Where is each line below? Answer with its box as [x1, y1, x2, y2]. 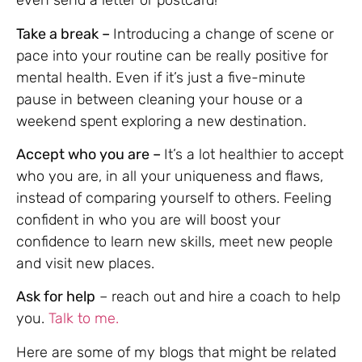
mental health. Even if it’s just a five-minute [16, 68, 305, 86]
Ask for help [16, 288, 95, 306]
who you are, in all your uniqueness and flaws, [16, 167, 323, 186]
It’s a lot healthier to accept [164, 145, 343, 164]
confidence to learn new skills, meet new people [16, 233, 333, 251]
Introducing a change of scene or [113, 24, 334, 43]
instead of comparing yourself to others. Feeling [16, 189, 331, 208]
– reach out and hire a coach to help [95, 288, 340, 306]
